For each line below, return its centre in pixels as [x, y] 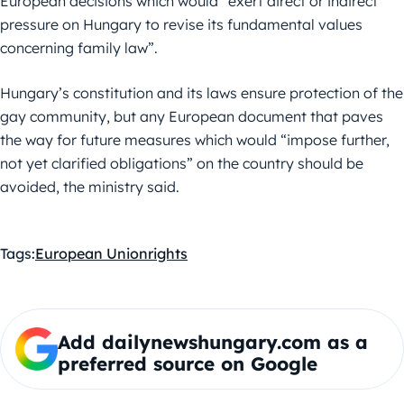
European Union [92, 253]
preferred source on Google [187, 363]
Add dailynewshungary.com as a [212, 341]
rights [168, 253]
